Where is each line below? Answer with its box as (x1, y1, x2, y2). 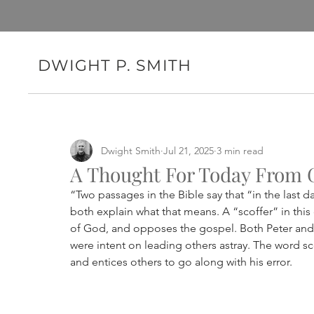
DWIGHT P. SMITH (38, 56, 191, 75)
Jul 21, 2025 (163, 144, 214, 157)
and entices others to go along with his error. (70, 255, 292, 268)
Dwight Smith (101, 144, 161, 157)
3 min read (217, 144, 264, 157)
